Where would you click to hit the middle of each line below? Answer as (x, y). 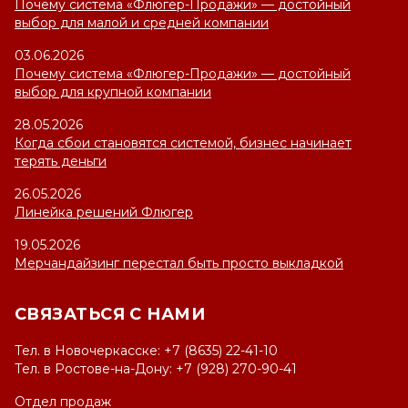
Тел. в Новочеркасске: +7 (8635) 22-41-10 (146, 351)
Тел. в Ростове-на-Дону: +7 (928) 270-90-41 (156, 369)
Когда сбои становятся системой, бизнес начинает (183, 143)
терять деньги (61, 162)
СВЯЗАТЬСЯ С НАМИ (110, 315)
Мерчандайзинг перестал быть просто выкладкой (179, 264)
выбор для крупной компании (113, 92)
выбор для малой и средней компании (142, 23)
